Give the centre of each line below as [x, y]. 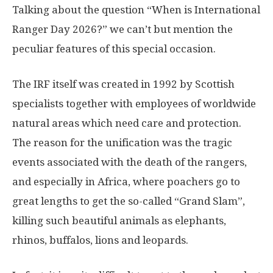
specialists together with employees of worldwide [134, 103]
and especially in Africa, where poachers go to [126, 181]
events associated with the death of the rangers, [129, 162]
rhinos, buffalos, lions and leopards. [100, 240]
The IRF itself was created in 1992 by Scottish [123, 84]
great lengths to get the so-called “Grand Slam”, [129, 201]
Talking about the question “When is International [136, 9]
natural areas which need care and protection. [127, 123]
